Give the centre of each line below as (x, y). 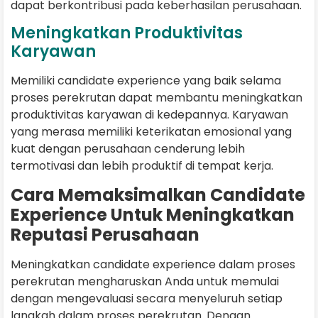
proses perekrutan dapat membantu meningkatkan (157, 98)
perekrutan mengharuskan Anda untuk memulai (145, 281)
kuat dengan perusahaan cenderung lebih (128, 149)
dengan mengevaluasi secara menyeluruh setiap (147, 298)
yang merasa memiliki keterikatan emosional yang (151, 132)
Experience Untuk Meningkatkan (153, 214)
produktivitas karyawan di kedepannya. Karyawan (149, 115)
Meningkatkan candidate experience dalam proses (153, 264)
